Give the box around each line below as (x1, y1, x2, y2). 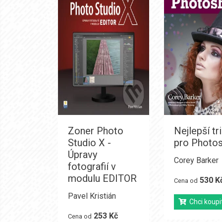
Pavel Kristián (68, 191, 116, 201)
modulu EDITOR (68, 172, 137, 184)
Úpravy (68, 149, 97, 161)
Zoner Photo (68, 125, 123, 137)
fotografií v (68, 161, 116, 172)
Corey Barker (173, 156, 219, 165)
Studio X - (68, 137, 111, 149)
